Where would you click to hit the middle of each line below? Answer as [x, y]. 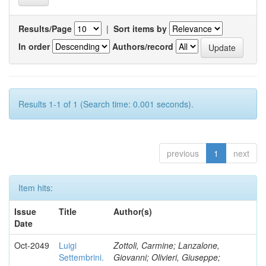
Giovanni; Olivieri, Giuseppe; [167, 257]
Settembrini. [81, 257]
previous [183, 153]
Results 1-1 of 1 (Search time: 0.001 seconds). [106, 104]
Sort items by [140, 28]
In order [34, 46]
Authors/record [143, 46]
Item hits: [36, 188]
